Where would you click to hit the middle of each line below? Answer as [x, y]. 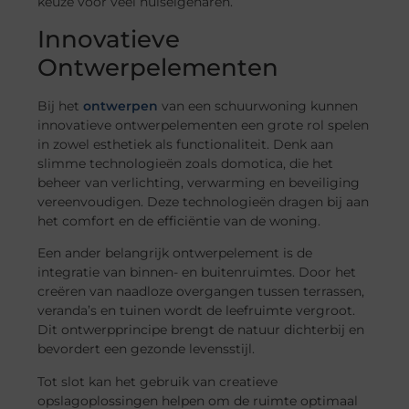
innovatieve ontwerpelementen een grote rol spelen [204, 125]
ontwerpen [119, 105]
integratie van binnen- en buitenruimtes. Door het [197, 273]
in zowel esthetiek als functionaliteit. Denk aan [186, 144]
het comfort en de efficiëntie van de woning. [179, 220]
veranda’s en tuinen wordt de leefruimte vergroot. [197, 311]
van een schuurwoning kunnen [258, 105]
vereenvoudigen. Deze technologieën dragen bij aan [204, 201]
